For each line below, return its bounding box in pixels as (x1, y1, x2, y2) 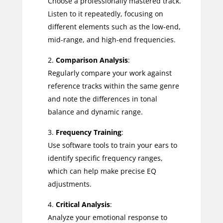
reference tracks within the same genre (47, 81, 179, 91)
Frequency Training (55, 127, 121, 137)
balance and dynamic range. (47, 107, 143, 116)
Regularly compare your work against (47, 68, 172, 78)
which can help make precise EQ (47, 166, 156, 176)
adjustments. (47, 179, 92, 189)
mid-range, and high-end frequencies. (47, 34, 176, 44)
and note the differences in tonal (47, 94, 157, 104)
